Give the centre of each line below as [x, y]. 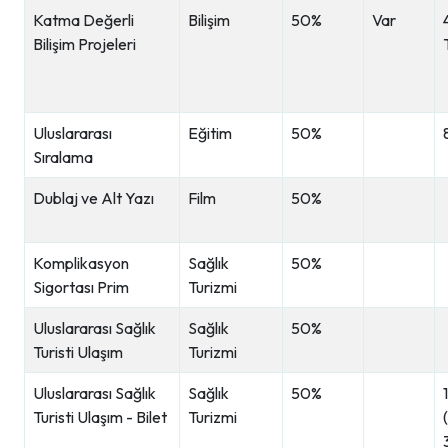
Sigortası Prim [81, 287]
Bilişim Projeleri [84, 44]
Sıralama [63, 157]
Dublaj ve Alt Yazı [93, 198]
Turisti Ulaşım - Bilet [100, 417]
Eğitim [210, 133]
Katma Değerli [83, 20]
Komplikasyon [81, 263]
